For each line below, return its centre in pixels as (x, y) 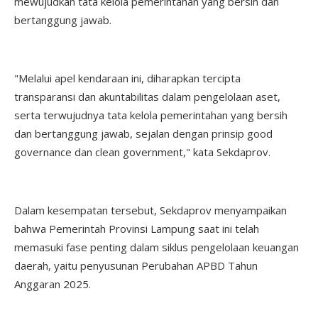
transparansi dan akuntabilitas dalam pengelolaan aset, (147, 96)
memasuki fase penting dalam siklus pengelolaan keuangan (157, 247)
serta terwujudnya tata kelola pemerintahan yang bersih (151, 115)
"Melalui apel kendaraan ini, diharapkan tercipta (127, 78)
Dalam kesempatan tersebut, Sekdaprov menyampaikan (150, 210)
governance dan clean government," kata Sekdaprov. (142, 152)
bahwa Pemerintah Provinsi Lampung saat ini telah (137, 228)
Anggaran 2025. (54, 284)
